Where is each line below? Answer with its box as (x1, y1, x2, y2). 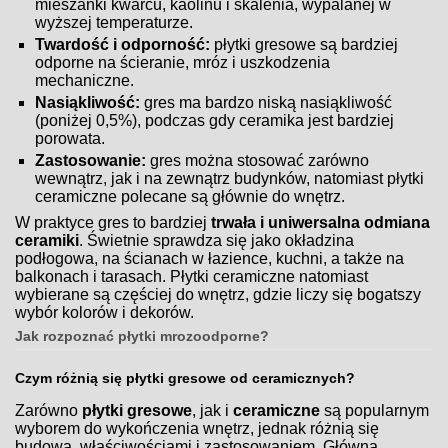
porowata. (35, 129, 106, 147)
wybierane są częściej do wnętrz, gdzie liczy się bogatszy (15, 285, 422, 303)
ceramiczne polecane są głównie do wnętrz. (35, 187, 346, 205)
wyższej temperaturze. (35, 13, 194, 31)
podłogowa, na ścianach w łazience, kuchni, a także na (15, 249, 405, 267)
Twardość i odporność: (35, 35, 211, 53)
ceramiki (15, 231, 80, 249)
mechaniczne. (35, 71, 135, 89)
